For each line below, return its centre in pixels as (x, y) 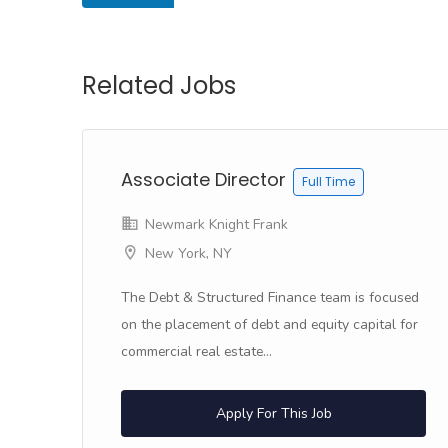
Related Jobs (159, 85)
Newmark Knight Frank (214, 224)
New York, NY (188, 253)
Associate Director (206, 179)
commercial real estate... (196, 351)
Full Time (328, 181)
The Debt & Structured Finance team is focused (270, 297)
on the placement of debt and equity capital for (269, 324)
